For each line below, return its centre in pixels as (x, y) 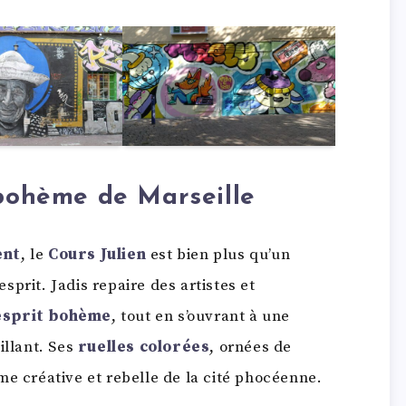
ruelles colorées (144, 347)
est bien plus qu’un (218, 254)
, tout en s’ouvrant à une (201, 316)
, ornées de (251, 347)
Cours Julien (97, 254)
